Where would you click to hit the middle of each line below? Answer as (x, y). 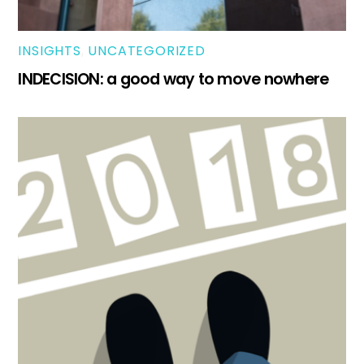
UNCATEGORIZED (147, 51)
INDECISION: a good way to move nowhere (173, 80)
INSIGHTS (50, 51)
